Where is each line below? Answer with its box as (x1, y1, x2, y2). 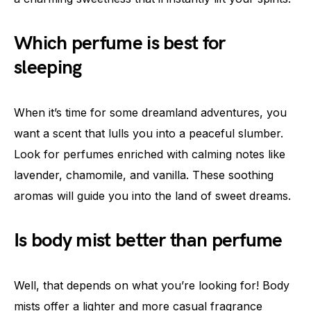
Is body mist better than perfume (14, 229, 283, 253)
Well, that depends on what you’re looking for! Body (14, 278, 289, 293)
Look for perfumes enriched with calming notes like (14, 147, 285, 162)
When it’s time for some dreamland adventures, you (14, 106, 287, 120)
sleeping (14, 56, 82, 80)
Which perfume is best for (14, 32, 226, 56)
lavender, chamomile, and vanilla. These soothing (14, 168, 274, 183)
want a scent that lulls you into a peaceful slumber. (14, 126, 283, 141)
